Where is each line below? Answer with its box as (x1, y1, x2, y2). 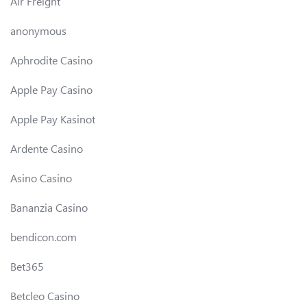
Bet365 (10, 258, 44, 273)
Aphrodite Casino (10, 52, 93, 67)
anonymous (10, 23, 66, 38)
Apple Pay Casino (10, 82, 93, 97)
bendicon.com (10, 229, 77, 244)
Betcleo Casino (10, 288, 79, 303)
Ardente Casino (10, 140, 83, 156)
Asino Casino (10, 170, 72, 185)
